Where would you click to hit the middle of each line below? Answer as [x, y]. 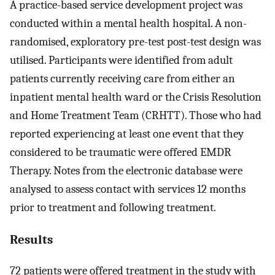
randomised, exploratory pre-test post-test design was [135, 42]
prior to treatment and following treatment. [113, 208]
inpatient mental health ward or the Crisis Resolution [136, 97]
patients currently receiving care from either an [122, 79]
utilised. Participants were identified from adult [121, 60]
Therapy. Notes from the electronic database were [126, 171]
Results [31, 239]
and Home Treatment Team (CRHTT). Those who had [136, 116]
